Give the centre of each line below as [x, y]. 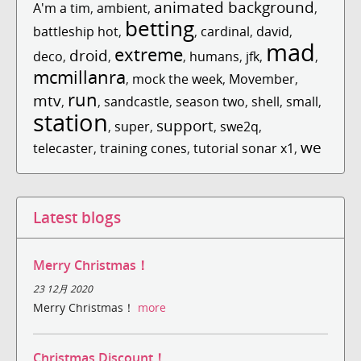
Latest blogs [77, 217]
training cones [143, 148]
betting [160, 28]
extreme [149, 54]
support [185, 125]
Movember [262, 79]
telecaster [63, 148]
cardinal [225, 31]
